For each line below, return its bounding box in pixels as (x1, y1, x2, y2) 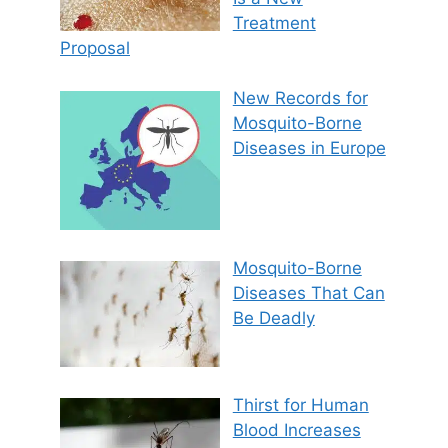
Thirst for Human (232, 394, 369, 415)
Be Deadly (232, 307, 315, 328)
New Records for (232, 88, 368, 109)
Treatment (232, 12, 316, 33)
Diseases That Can (232, 282, 385, 303)
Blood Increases (232, 419, 361, 440)
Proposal (60, 37, 130, 58)
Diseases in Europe (232, 138, 386, 159)
